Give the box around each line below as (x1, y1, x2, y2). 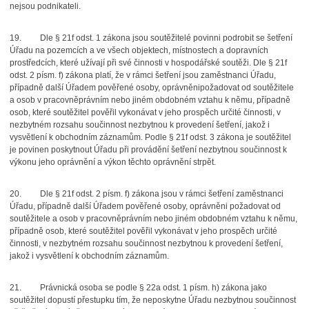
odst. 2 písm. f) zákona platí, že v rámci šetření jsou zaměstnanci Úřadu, (9, 70, 276, 80)
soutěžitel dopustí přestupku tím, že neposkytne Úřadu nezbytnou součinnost (9, 295, 296, 305)
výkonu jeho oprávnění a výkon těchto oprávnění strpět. (9, 157, 216, 167)
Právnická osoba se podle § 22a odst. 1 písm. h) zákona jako (39, 283, 267, 292)
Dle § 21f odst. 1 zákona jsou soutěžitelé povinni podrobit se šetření (39, 33, 292, 43)
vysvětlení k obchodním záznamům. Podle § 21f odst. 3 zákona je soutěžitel (9, 132, 291, 142)
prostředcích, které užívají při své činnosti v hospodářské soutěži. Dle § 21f (9, 58, 287, 68)
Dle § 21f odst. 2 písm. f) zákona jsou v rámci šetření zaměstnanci (39, 189, 283, 199)
